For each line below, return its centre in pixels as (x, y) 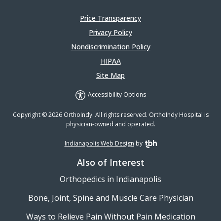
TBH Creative (162, 143)
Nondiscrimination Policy (110, 47)
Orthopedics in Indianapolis (110, 179)
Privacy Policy (110, 32)
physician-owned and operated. (110, 124)
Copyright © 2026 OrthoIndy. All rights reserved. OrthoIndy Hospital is (110, 114)
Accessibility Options (117, 94)
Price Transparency (110, 18)
